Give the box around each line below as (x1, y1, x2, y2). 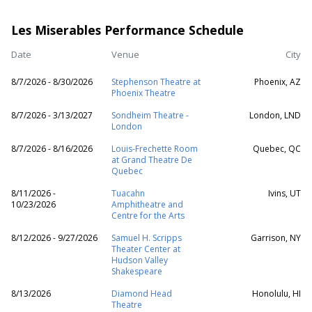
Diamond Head (111, 288, 172, 299)
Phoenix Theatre (111, 87, 175, 99)
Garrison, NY (251, 232, 301, 244)
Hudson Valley (111, 254, 168, 266)
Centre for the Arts (111, 210, 185, 221)
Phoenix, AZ (254, 76, 301, 88)
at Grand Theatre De (111, 154, 192, 166)
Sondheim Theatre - (111, 109, 189, 121)
